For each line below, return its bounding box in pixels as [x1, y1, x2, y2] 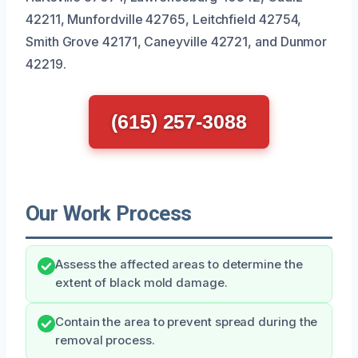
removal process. [55, 332, 155, 348]
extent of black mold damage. [55, 275, 228, 290]
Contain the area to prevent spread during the [55, 314, 318, 329]
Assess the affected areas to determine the [55, 257, 303, 272]
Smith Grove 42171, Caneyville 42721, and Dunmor [26, 33, 328, 50]
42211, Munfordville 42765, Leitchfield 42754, [26, 10, 302, 27]
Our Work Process [26, 201, 192, 225]
